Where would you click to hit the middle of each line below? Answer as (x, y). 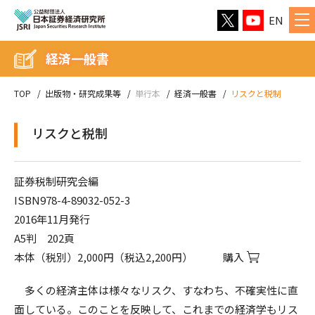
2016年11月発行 (52, 219)
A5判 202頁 (44, 238)
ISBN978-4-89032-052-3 (72, 200)
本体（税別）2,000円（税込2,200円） (104, 257)
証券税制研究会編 (56, 181)
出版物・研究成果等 (83, 93)
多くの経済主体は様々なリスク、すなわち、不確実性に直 (156, 290)
